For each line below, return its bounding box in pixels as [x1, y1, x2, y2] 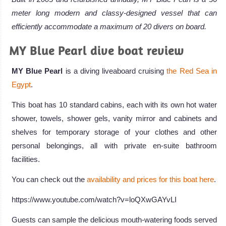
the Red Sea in [166, 67, 217, 76]
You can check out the [12, 175, 87, 184]
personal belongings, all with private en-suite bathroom [12, 141, 217, 150]
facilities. [12, 155, 40, 164]
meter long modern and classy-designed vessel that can [12, 9, 217, 18]
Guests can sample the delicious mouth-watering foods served [12, 215, 217, 224]
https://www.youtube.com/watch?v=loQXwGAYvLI [12, 195, 177, 204]
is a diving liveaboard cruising [65, 67, 167, 76]
